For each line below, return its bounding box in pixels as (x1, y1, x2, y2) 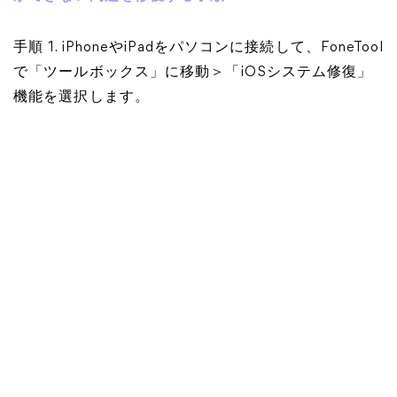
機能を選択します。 (13, 90, 150, 105)
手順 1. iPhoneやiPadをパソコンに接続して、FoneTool (13, 41, 384, 55)
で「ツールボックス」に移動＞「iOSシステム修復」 (13, 66, 373, 80)
